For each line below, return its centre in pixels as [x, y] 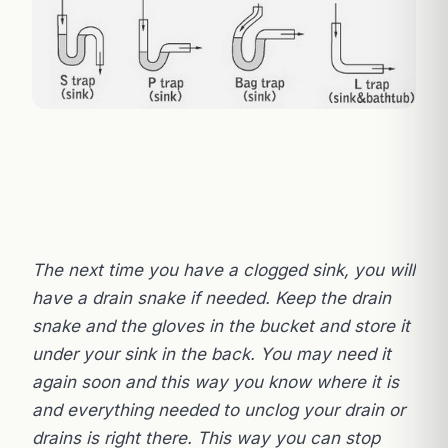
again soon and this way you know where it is [215, 382]
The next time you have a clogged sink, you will [223, 270]
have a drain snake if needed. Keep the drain [211, 298]
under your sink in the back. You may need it [211, 354]
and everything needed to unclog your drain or [218, 410]
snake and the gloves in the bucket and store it [221, 326]
